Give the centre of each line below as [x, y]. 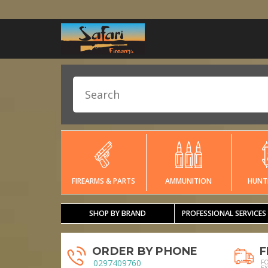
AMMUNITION [189, 181]
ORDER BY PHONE [145, 252]
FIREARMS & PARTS [103, 181]
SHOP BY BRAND [117, 214]
